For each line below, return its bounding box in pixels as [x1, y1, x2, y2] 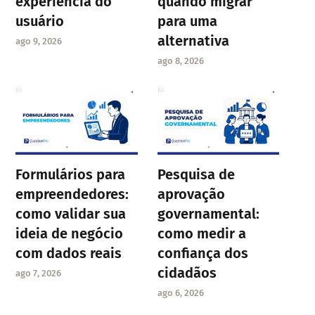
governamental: [157, 205, 259, 222]
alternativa [157, 32, 229, 49]
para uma [157, 12, 217, 30]
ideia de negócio [15, 224, 124, 242]
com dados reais [15, 244, 122, 262]
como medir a [157, 224, 246, 242]
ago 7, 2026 [15, 267, 62, 278]
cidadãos [157, 264, 217, 281]
